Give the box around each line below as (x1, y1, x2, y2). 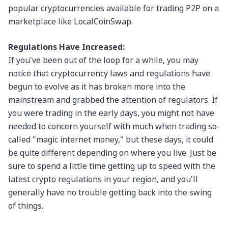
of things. (8, 200, 43, 212)
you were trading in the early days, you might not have (8, 107, 214, 119)
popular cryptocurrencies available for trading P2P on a (8, 3, 219, 14)
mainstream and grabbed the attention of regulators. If (8, 94, 218, 106)
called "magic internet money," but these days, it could (8, 134, 213, 146)
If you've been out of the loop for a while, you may (8, 54, 198, 66)
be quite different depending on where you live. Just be (8, 147, 216, 159)
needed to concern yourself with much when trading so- (8, 121, 220, 132)
